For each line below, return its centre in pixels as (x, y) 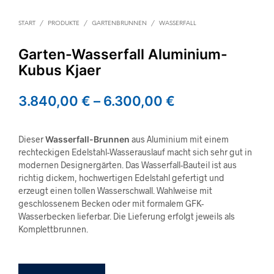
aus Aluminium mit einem (179, 139)
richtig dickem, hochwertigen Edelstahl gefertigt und (121, 178)
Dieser (32, 139)
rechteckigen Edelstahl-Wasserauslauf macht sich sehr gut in (135, 152)
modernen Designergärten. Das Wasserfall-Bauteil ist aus (128, 165)
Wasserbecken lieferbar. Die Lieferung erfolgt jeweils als (127, 216)
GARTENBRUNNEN (119, 24)
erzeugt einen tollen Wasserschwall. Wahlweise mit (115, 191)
